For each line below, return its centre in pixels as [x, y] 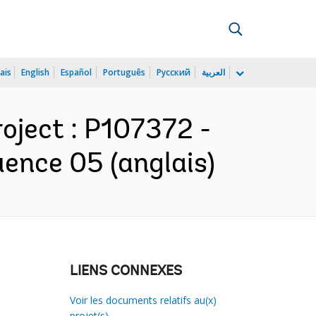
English [35, 72]
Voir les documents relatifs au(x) [143, 300]
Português [124, 72]
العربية [213, 72]
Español [76, 72]
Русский [174, 72]
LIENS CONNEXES [126, 272]
